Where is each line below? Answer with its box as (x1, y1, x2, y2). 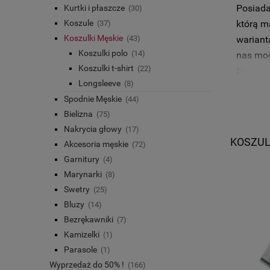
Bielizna (64, 109, 93, 119)
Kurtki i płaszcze (64, 3, 125, 13)
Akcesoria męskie (64, 139, 128, 149)
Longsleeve (78, 78, 121, 89)
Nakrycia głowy (64, 124, 122, 134)
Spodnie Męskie (64, 94, 122, 104)
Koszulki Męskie (64, 33, 123, 43)
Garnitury (64, 154, 99, 165)
